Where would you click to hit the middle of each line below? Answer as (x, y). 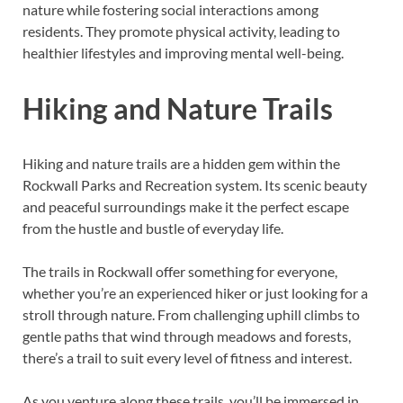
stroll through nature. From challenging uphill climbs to (191, 314)
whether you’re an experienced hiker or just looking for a (195, 292)
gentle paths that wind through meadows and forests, (187, 336)
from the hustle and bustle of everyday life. (153, 228)
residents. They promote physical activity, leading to (181, 31)
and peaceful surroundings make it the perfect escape (186, 206)
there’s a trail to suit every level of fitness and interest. (187, 357)
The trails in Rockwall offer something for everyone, (180, 271)
